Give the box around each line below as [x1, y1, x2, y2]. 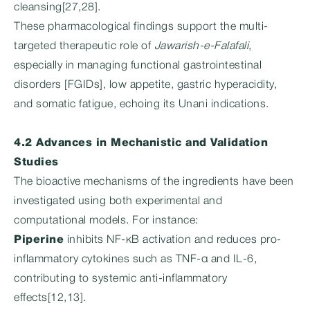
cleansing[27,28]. [14, 3, 101, 12]
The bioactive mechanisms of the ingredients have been [14, 177, 294, 187]
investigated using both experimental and [14, 197, 222, 206]
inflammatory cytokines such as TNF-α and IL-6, [14, 255, 257, 264]
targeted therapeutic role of [14, 42, 154, 51]
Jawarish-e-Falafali [154, 42, 248, 51]
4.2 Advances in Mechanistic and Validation [14, 138, 268, 148]
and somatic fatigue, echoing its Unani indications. [14, 100, 269, 109]
